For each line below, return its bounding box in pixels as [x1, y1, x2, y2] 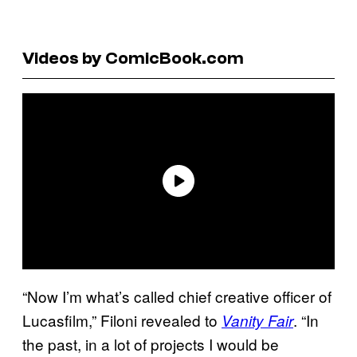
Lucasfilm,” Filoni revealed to [22, 308, 222, 331]
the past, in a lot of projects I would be [22, 332, 279, 355]
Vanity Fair [222, 309, 293, 331]
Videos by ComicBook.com [22, 47, 244, 69]
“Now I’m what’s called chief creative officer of [22, 284, 331, 307]
